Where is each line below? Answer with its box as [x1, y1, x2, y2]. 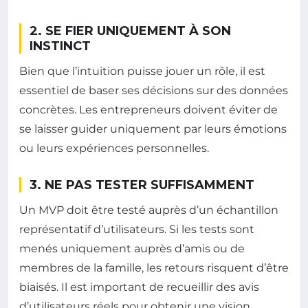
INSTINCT [30, 38, 91, 54]
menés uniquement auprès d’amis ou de [19, 242, 245, 256]
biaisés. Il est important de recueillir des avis [19, 280, 259, 294]
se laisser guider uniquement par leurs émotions [19, 122, 287, 136]
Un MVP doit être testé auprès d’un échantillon [19, 203, 278, 217]
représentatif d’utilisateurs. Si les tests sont [19, 223, 254, 236]
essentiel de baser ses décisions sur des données [19, 84, 288, 98]
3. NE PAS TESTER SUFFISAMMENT [30, 177, 254, 193]
